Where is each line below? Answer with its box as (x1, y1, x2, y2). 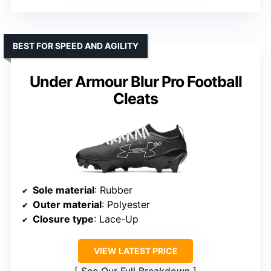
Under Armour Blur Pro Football (29, 73, 242, 91)
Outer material (33, 198, 102, 211)
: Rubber (94, 183, 132, 196)
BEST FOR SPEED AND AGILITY (13, 41, 139, 51)
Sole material (33, 183, 94, 196)
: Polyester (102, 198, 150, 211)
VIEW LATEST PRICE (93, 245, 178, 256)
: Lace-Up (94, 212, 139, 225)
